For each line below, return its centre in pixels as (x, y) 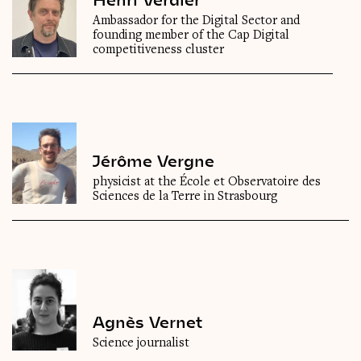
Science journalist (141, 344)
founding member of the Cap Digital (191, 36)
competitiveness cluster (158, 50)
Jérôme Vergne (154, 161)
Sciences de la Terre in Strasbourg (185, 197)
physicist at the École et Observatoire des (207, 183)
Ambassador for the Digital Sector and (196, 21)
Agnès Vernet (147, 322)
